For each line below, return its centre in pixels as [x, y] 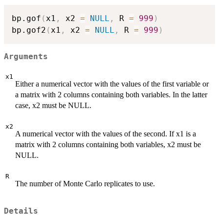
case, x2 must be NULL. [53, 106]
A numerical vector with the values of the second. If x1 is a [106, 134]
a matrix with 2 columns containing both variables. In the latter [111, 95]
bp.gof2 [29, 30]
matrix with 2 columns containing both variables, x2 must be [108, 145]
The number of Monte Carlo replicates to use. [85, 184]
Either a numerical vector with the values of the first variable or [112, 84]
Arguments [26, 56]
